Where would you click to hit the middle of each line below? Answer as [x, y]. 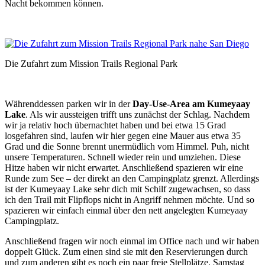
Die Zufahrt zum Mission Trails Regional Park [91, 64]
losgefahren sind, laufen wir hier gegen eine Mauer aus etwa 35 [123, 136]
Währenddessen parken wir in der [69, 104]
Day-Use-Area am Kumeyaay [191, 104]
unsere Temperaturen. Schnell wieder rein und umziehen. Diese [123, 157]
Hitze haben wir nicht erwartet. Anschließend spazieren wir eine [124, 168]
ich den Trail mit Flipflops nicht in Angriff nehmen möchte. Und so [130, 200]
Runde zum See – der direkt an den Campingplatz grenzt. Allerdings [132, 179]
